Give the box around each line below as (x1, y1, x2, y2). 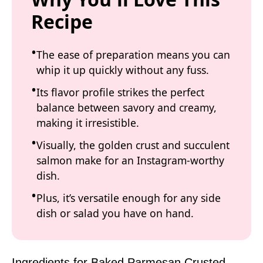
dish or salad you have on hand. (36, 206, 194, 220)
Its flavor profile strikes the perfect (36, 85, 204, 99)
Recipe (31, 9, 93, 34)
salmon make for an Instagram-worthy (36, 153, 224, 167)
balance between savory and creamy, (36, 100, 217, 114)
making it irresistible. (36, 116, 139, 130)
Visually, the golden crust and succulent (36, 138, 230, 152)
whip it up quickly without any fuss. (36, 63, 209, 77)
